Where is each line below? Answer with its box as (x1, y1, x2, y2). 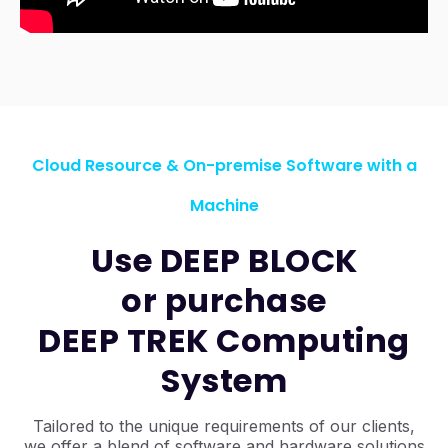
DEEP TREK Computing (38, 318, 410, 363)
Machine (189, 194, 259, 217)
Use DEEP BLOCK (90, 238, 358, 283)
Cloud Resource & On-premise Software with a (31, 154, 417, 177)
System (161, 358, 287, 403)
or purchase (121, 278, 327, 323)
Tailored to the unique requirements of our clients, (33, 416, 415, 436)
